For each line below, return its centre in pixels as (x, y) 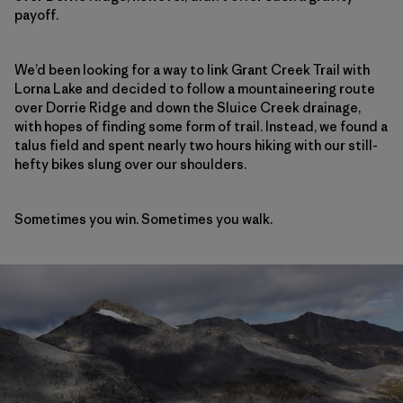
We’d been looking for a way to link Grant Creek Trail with (192, 70)
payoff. (36, 15)
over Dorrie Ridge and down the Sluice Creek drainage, (188, 108)
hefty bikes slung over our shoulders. (130, 165)
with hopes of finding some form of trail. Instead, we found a (201, 127)
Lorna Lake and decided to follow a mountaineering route (195, 89)
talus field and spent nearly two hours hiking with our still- (196, 146)
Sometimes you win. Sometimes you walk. (143, 219)
